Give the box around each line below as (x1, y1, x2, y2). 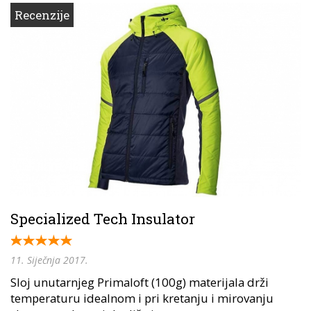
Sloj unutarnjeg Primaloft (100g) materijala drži (10, 274, 269, 290)
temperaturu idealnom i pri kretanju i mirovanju (10, 289, 274, 306)
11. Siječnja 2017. (10, 253, 88, 267)
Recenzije (15, 6, 69, 23)
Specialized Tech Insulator (10, 208, 195, 228)
